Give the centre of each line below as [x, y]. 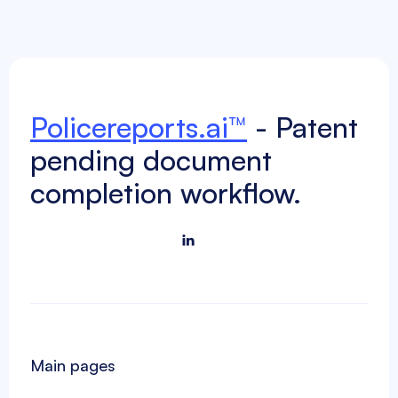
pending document [151, 160]
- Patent [302, 127]
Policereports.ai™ [139, 127]
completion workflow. [166, 193]
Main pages [73, 365]
